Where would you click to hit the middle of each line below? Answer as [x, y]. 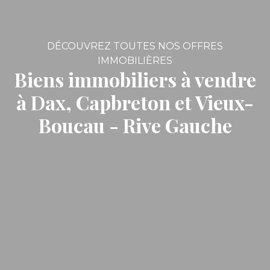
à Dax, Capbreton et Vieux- [135, 102]
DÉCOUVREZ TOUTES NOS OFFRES [135, 46]
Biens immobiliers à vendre [135, 79]
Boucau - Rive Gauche [135, 125]
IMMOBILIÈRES [135, 61]
